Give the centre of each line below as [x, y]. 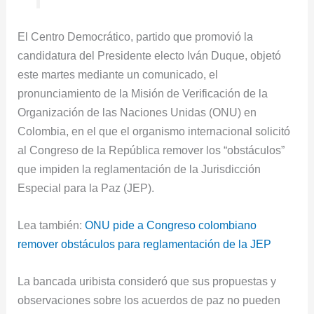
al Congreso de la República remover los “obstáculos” [151, 150]
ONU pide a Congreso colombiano [171, 225]
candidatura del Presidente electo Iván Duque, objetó [150, 55]
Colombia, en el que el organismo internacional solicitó [154, 131]
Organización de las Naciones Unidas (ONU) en [137, 112]
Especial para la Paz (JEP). [86, 187]
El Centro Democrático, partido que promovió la [136, 36]
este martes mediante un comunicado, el [118, 74]
